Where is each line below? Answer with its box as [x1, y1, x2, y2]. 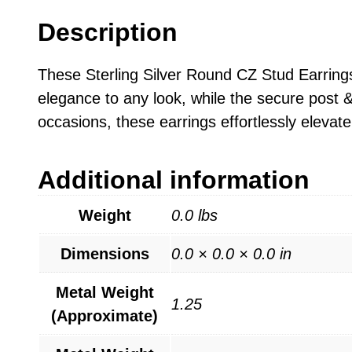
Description [38, 17, 178, 46]
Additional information [38, 165, 310, 194]
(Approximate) [51, 306, 158, 324]
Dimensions [60, 244, 149, 262]
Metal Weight [55, 283, 154, 301]
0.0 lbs [171, 206, 218, 224]
